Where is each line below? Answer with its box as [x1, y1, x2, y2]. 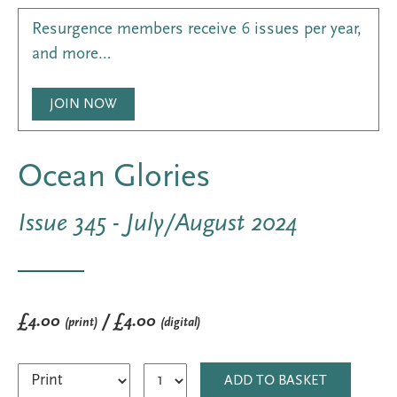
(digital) [160, 316, 200, 330]
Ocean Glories [18, 161, 211, 194]
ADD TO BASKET [224, 374, 327, 388]
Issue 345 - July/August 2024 [18, 211, 297, 237]
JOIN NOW [50, 97, 117, 112]
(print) [65, 316, 97, 330]
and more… [32, 46, 111, 63]
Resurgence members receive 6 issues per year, [32, 21, 362, 38]
